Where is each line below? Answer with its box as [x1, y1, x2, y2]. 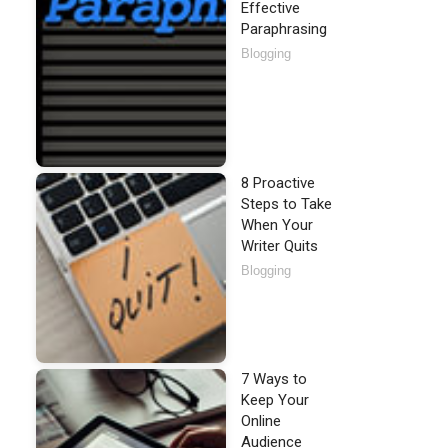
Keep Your [241, 391, 309, 409]
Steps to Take [241, 195, 332, 213]
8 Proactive [241, 174, 315, 192]
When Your [241, 216, 313, 234]
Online [241, 412, 281, 430]
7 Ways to [241, 370, 307, 388]
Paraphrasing [241, 20, 327, 38]
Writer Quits [241, 237, 318, 255]
